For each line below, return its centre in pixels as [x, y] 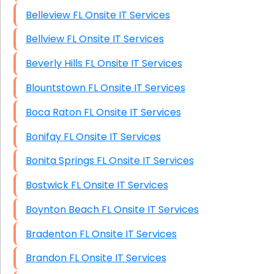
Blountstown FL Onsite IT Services [136, 88]
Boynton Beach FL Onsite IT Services [150, 209]
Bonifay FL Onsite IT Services [112, 136]
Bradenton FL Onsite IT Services [128, 234]
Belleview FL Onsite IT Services [121, 15]
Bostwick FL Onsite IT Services [119, 185]
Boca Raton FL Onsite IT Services [132, 112]
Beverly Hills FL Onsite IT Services [133, 64]
